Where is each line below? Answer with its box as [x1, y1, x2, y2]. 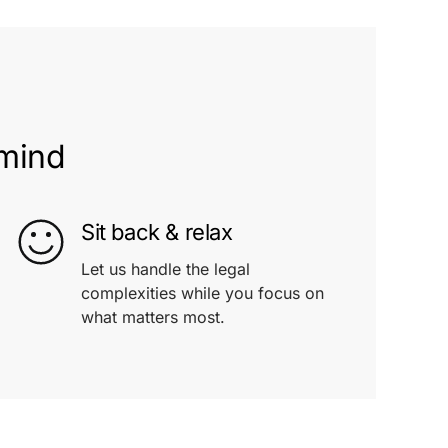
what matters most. [81, 307, 225, 327]
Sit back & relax [81, 219, 233, 245]
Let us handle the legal [81, 259, 250, 279]
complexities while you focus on [81, 283, 324, 303]
